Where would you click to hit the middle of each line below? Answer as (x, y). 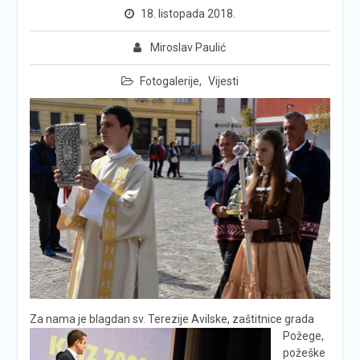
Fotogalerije (169, 81)
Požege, (303, 335)
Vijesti (223, 81)
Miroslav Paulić (188, 47)
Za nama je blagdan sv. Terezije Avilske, (129, 319)
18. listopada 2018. (188, 14)
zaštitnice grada (272, 319)
